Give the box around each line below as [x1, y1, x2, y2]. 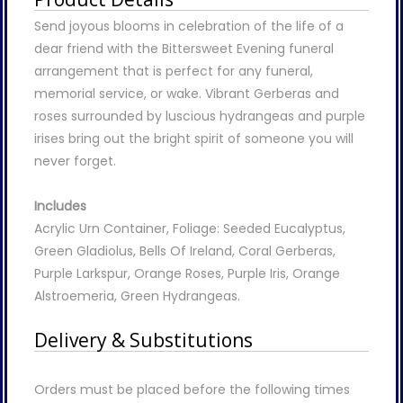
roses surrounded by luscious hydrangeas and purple [34, 106, 365, 125]
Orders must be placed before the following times [34, 380, 350, 399]
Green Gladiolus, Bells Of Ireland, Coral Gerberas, [34, 241, 336, 260]
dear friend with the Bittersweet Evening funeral [34, 39, 334, 58]
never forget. [34, 151, 116, 170]
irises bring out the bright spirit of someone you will [34, 129, 354, 148]
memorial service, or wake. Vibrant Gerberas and [34, 84, 339, 103]
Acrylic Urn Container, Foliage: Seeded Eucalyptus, [34, 219, 345, 237]
